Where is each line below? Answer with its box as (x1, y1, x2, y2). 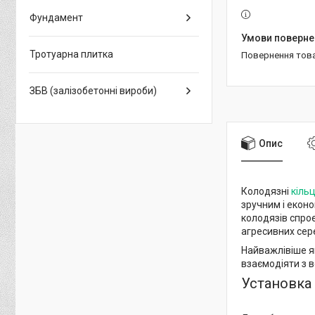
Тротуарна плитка (30, 49, 113, 60)
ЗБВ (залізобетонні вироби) (30, 85, 157, 96)
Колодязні (241, 185, 291, 197)
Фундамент (30, 12, 83, 23)
